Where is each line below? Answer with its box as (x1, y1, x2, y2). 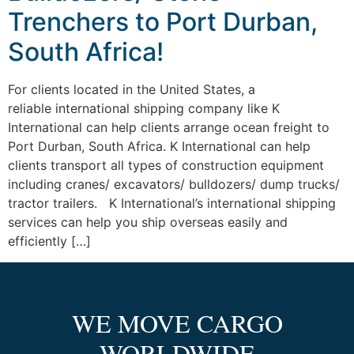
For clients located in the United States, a (8, 81, 255, 98)
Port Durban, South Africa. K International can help (8, 138, 311, 155)
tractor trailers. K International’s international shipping (8, 195, 336, 212)
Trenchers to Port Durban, (8, 6, 318, 38)
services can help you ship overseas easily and (8, 214, 288, 231)
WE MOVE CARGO (71, 305, 283, 340)
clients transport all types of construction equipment (8, 157, 324, 174)
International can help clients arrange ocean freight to (8, 119, 330, 136)
